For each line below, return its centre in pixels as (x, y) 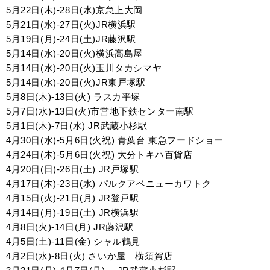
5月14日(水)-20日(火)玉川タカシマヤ (84, 68)
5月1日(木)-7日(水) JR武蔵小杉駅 (77, 126)
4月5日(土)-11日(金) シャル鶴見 (73, 241)
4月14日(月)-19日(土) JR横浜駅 (73, 212)
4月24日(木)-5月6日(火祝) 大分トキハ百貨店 (99, 155)
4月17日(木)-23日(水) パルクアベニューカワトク (109, 184)
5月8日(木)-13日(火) (50, 97)
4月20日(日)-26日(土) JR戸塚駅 (73, 169)
